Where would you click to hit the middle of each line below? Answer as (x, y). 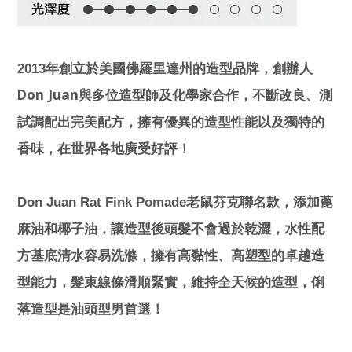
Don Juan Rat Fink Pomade (102, 202)
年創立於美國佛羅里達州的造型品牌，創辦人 (179, 68)
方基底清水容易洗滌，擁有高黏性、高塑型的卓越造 (171, 255)
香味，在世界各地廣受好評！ (104, 148)
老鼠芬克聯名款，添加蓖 (260, 202)
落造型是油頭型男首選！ (91, 309)
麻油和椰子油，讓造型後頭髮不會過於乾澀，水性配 (171, 229)
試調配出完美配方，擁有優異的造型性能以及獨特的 (171, 122)
